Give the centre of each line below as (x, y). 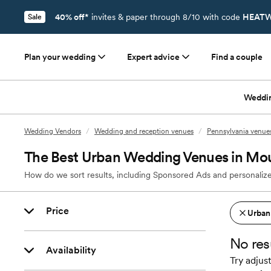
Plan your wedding (60, 57)
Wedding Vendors (53, 131)
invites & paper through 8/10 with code (166, 17)
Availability (71, 250)
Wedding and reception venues (144, 131)
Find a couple (237, 57)
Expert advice (153, 57)
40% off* (72, 17)
